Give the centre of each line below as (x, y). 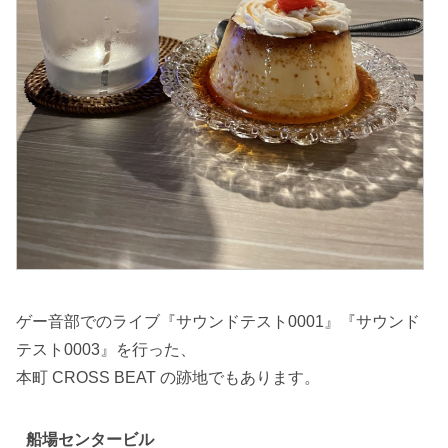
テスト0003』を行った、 (106, 350)
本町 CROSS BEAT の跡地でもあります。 (168, 378)
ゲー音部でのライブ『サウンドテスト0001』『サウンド (218, 322)
